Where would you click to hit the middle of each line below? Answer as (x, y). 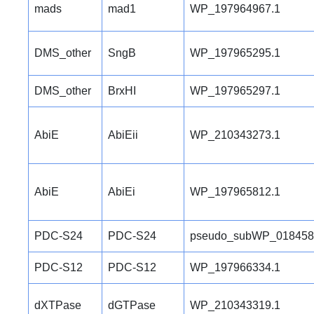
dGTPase (132, 306)
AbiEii (123, 135)
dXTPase (58, 306)
